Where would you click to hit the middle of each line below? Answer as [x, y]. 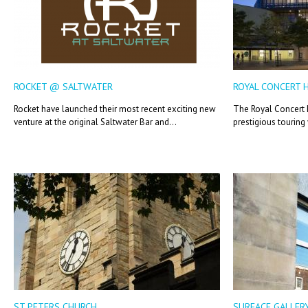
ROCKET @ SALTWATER [63, 87]
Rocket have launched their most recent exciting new [115, 109]
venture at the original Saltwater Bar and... [95, 122]
